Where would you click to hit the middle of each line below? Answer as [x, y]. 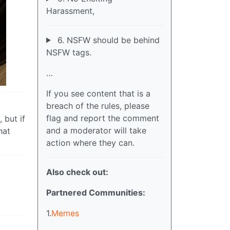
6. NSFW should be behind [107, 40]
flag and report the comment [103, 118]
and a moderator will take [96, 130]
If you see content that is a [98, 93]
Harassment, [70, 11]
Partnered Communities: [96, 192]
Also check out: [77, 172]
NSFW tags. [69, 52]
